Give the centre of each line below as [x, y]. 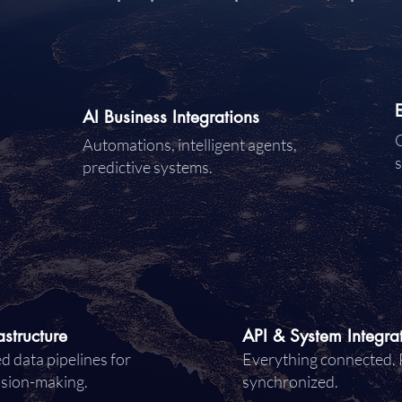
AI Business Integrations [171, 117]
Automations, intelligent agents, [190, 144]
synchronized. [290, 381]
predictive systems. [148, 166]
